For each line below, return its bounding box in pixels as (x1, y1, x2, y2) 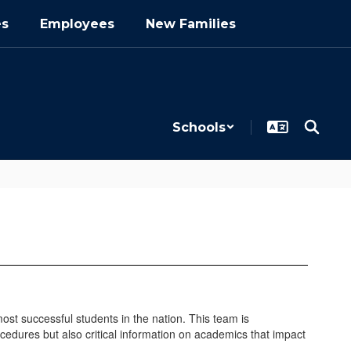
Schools (172, 119, 226, 135)
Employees (40, 16, 114, 31)
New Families (146, 16, 236, 31)
